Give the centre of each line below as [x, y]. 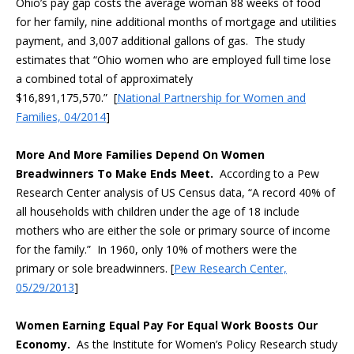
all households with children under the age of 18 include [158, 211]
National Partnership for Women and [211, 98]
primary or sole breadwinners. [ [95, 268]
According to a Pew [269, 173]
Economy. [43, 344]
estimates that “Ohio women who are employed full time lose [173, 60]
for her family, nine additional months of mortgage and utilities [176, 22]
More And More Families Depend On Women [140, 154]
